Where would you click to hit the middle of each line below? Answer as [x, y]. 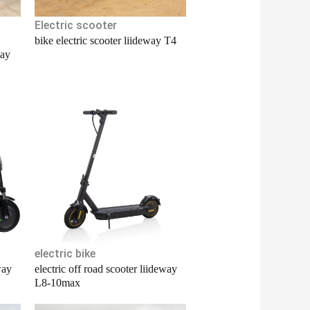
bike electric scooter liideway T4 [105, 41]
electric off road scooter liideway [106, 268]
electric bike [65, 253]
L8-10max [57, 282]
